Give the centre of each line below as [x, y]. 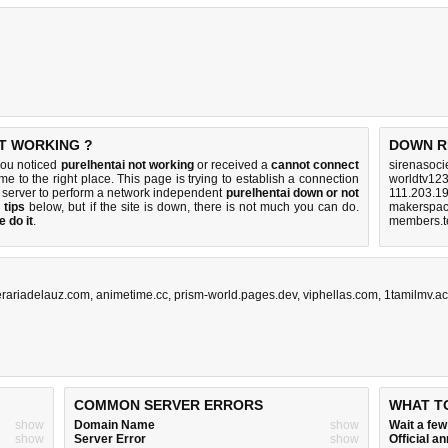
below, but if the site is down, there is [132, 207]
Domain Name [114, 425]
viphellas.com [340, 295]
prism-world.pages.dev [235, 295]
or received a [232, 165]
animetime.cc [132, 295]
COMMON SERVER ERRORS [168, 405]
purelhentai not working [127, 165]
